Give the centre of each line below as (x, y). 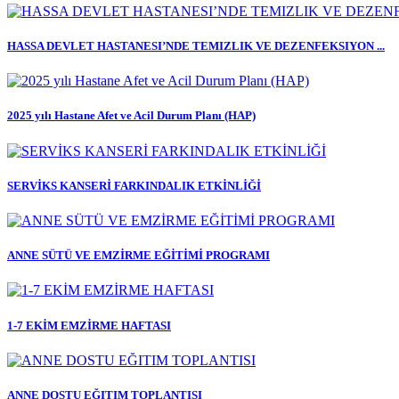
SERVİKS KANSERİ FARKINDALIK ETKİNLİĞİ (134, 185)
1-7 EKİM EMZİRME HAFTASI (89, 325)
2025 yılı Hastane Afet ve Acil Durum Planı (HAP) (131, 116)
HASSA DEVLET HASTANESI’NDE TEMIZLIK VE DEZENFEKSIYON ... (196, 46)
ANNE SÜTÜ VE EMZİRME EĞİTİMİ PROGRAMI (138, 256)
